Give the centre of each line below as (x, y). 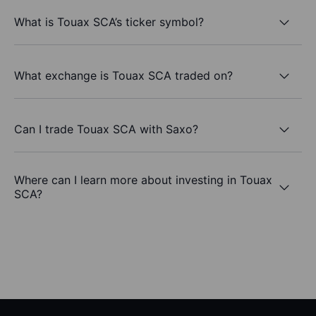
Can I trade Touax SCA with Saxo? (106, 129)
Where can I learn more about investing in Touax (143, 180)
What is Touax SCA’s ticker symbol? (109, 22)
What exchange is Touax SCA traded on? (123, 75)
